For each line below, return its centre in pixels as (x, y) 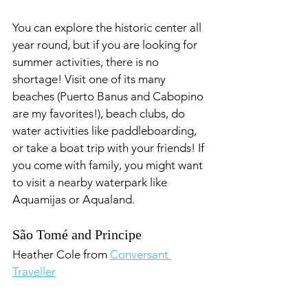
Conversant (141, 254)
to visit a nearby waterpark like (91, 182)
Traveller (34, 272)
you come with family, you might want (109, 165)
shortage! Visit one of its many (90, 79)
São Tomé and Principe (77, 234)
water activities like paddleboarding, (106, 131)
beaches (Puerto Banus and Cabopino (109, 96)
